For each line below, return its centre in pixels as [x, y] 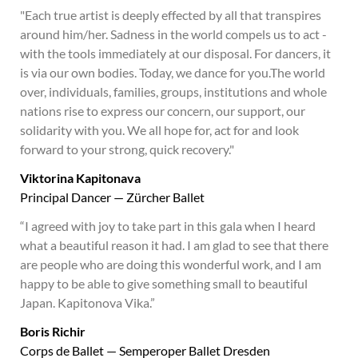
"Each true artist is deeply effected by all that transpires [171, 15]
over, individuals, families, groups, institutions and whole [173, 91]
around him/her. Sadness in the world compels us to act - [173, 34]
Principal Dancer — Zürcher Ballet [112, 197]
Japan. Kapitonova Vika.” [88, 302]
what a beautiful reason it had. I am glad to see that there [174, 245]
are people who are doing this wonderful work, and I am [171, 264]
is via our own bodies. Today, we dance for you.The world [173, 72]
